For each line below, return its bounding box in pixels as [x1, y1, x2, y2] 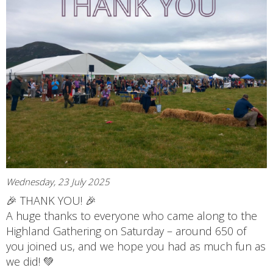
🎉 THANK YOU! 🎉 [6, 193, 96, 208]
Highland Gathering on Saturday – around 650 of [6, 224, 246, 239]
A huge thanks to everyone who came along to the [6, 208, 257, 224]
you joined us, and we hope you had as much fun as [6, 239, 266, 254]
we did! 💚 [6, 254, 54, 269]
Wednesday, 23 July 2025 [6, 175, 110, 188]
